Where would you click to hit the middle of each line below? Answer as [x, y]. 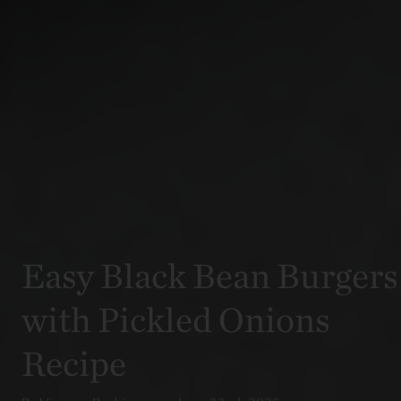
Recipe [74, 363]
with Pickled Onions [176, 319]
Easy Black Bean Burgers [210, 275]
